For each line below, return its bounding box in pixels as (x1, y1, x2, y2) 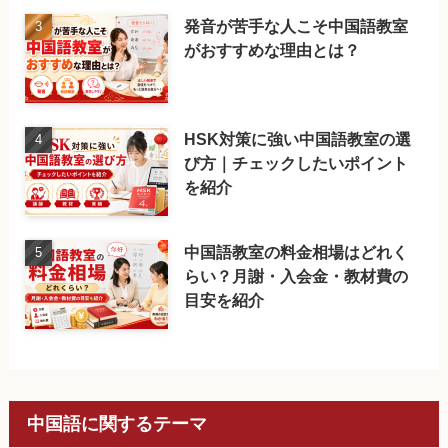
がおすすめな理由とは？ (184, 41, 361, 60)
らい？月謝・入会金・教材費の (184, 266, 409, 285)
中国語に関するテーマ (26, 413, 207, 434)
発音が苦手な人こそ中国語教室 (184, 17, 409, 36)
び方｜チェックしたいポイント (184, 154, 409, 173)
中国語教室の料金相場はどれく (184, 242, 409, 261)
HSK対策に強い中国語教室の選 (184, 130, 412, 149)
